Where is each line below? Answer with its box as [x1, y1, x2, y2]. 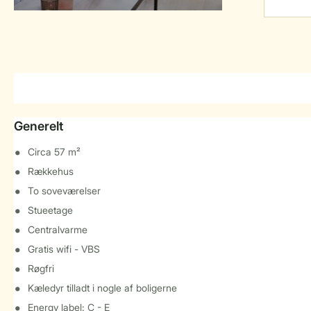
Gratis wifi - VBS [28, 243, 100, 255]
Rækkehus [28, 165, 74, 177]
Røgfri [28, 262, 54, 274]
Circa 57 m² [28, 146, 81, 158]
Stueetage [28, 204, 73, 216]
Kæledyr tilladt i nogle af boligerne [28, 282, 177, 294]
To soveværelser [28, 185, 101, 196]
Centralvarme [28, 224, 87, 235]
